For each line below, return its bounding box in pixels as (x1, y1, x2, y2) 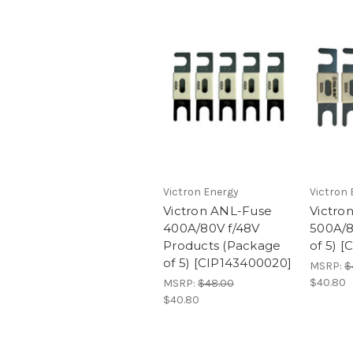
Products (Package (163, 237, 281, 253)
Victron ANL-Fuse (163, 203, 272, 218)
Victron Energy (163, 184, 239, 199)
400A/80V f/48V (163, 220, 260, 236)
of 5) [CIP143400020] (163, 255, 292, 270)
